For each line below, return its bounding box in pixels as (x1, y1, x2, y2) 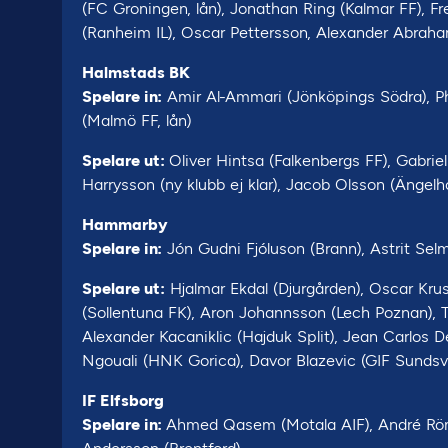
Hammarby (82, 215, 168, 234)
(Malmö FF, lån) (82, 111, 192, 130)
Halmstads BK (82, 63, 190, 82)
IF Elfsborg (82, 391, 164, 410)
